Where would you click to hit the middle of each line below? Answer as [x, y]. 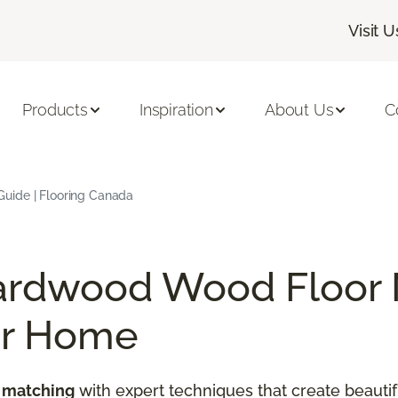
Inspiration [176, 110]
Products [55, 110]
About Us [299, 110]
